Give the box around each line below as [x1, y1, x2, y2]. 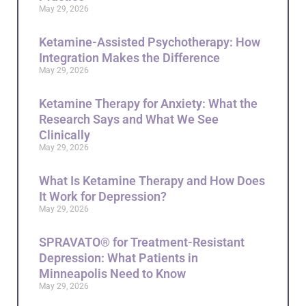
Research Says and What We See [39, 111, 219, 126]
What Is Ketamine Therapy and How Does [39, 173, 265, 188]
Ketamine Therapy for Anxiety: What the [39, 96, 258, 111]
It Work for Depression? [39, 189, 167, 204]
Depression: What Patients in [39, 250, 198, 265]
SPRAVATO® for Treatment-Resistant [39, 234, 245, 249]
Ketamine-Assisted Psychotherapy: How [39, 34, 260, 49]
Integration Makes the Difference [39, 50, 220, 65]
